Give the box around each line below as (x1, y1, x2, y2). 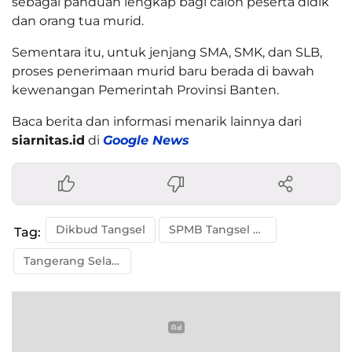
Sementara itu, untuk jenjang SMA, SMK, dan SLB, (12, 45, 322, 60)
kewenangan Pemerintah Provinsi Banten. (12, 82, 279, 98)
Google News (103, 133, 189, 148)
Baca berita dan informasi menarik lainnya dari (12, 114, 302, 130)
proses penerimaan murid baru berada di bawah (12, 64, 314, 79)
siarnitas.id (12, 133, 85, 148)
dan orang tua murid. (12, 13, 144, 29)
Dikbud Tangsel (56, 222, 145, 237)
